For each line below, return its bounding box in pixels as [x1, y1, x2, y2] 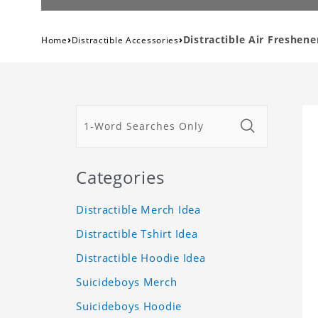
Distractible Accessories [71, 33, 179, 46]
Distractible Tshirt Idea [76, 226, 198, 241]
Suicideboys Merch [76, 274, 177, 289]
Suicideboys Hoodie [76, 298, 182, 313]
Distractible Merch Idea [76, 202, 201, 216]
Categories [76, 165, 165, 189]
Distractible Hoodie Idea [76, 250, 206, 265]
